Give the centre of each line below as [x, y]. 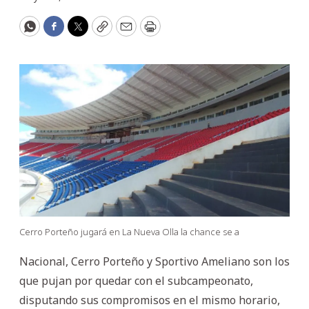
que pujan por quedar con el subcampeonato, [136, 280]
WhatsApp [60, 32]
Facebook [81, 32]
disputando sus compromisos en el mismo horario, [150, 300]
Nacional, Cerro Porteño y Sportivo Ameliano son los [154, 261]
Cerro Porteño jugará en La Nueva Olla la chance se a [129, 231]
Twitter [99, 32]
